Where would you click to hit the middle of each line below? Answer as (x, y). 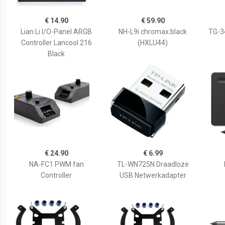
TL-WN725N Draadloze (153, 164)
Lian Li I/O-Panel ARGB (56, 32)
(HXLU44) (153, 43)
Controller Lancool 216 (56, 43)
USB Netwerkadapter (153, 175)
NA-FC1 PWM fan (56, 164)
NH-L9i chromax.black (153, 32)
